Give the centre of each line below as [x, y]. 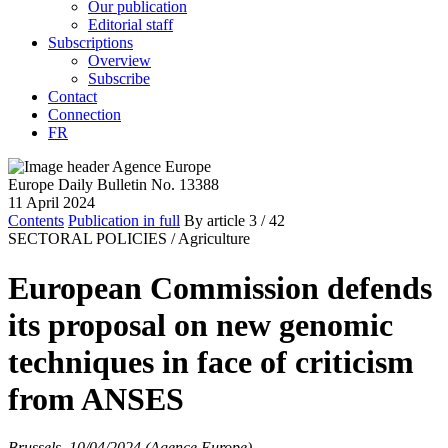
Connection [84, 115]
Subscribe [119, 79]
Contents [36, 221]
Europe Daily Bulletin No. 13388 [113, 185]
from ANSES [96, 398]
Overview [119, 61]
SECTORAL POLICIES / [91, 239]
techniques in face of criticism [211, 361]
